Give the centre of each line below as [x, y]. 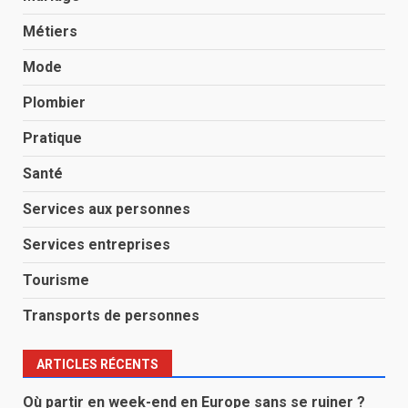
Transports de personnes [111, 316]
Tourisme [56, 280]
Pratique [52, 138]
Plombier [54, 102]
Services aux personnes [107, 209]
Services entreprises [97, 245]
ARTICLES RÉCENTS [97, 364]
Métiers [50, 31]
